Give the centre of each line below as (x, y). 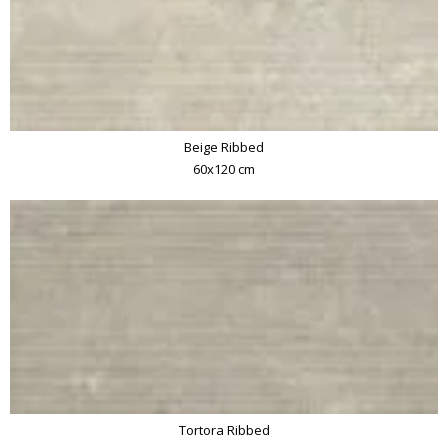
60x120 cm (224, 169)
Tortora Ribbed (224, 430)
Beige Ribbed (224, 147)
